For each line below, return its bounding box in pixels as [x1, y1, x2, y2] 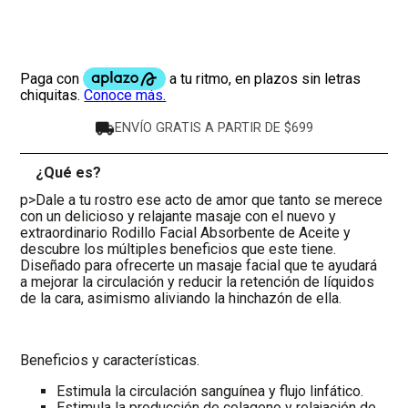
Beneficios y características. [20, 352, 200, 370]
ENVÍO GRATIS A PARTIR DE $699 [115, 120, 313, 137]
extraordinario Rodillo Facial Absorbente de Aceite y [20, 224, 352, 242]
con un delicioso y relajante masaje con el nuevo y [20, 208, 337, 226]
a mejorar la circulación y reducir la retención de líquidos [20, 273, 375, 291]
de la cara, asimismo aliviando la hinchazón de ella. [20, 290, 342, 308]
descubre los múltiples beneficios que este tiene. [20, 240, 337, 259]
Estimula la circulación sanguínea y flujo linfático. [56, 382, 364, 401]
